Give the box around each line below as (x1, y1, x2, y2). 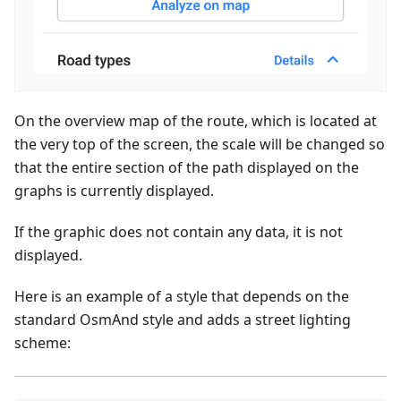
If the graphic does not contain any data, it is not (14, 222, 343, 243)
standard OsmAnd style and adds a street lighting (14, 310, 351, 330)
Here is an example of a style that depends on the (14, 286, 349, 307)
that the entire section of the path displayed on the (14, 158, 359, 178)
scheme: (14, 333, 71, 354)
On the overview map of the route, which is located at (14, 111, 377, 132)
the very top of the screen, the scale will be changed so (14, 134, 385, 155)
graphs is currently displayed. (14, 181, 214, 201)
